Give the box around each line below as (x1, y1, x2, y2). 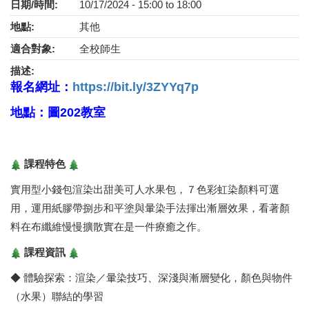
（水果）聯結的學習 (10, 290, 103, 302)
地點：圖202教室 (10, 106, 109, 119)
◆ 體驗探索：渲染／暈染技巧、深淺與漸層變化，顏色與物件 (10, 272, 292, 283)
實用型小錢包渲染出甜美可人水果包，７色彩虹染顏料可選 (10, 183, 279, 195)
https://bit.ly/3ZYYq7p (72, 80, 199, 94)
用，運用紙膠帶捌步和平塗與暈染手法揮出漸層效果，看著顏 (10, 202, 290, 214)
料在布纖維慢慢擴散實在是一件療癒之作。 (10, 221, 207, 232)
